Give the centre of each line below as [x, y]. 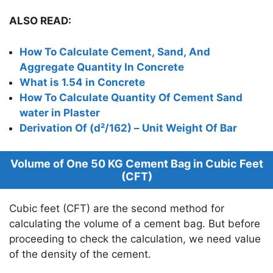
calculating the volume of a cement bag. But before [135, 224]
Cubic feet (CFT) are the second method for [117, 209]
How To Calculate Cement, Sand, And [115, 51]
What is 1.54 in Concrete [82, 82]
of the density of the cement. [80, 254]
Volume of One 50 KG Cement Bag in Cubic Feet [136, 164]
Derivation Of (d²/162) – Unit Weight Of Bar [128, 128]
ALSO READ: [40, 21]
